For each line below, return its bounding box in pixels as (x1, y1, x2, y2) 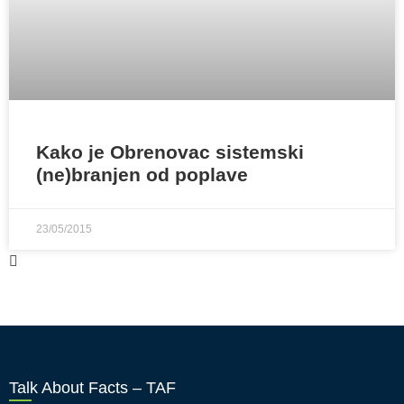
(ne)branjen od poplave (36, 164, 248, 185)
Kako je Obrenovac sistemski (36, 142, 304, 162)
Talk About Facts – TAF (9, 379, 176, 397)
